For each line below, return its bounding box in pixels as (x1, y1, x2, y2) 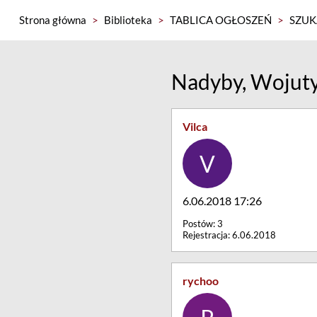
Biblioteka (103, 13, 152, 26)
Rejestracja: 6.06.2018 (183, 229, 276, 241)
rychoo (183, 274, 219, 287)
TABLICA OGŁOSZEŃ (169, 13, 272, 26)
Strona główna (18, 13, 86, 26)
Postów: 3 (183, 218, 223, 229)
